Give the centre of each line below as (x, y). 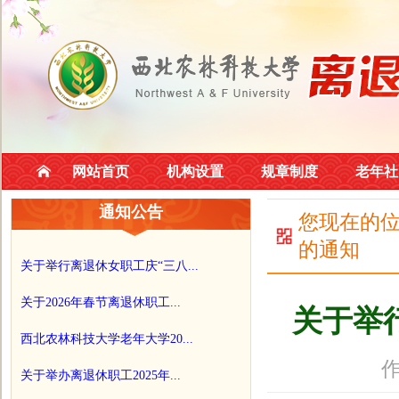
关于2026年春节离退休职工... (101, 302)
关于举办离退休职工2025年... (101, 375)
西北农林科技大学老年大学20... (107, 339)
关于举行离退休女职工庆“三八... (110, 266)
